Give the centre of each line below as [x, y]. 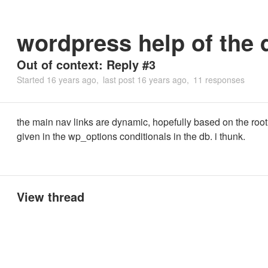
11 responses [219, 80]
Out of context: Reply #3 [86, 64]
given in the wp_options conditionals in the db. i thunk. [131, 136]
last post [120, 80]
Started [32, 80]
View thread [51, 197]
